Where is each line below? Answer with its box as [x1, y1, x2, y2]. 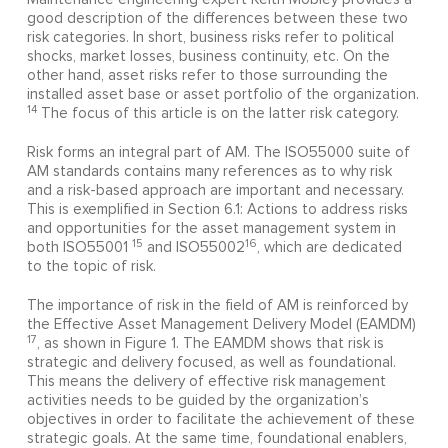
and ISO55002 [142, 240, 245, 256]
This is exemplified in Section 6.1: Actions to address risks [26, 202, 408, 218]
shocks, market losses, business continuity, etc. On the [26, 49, 390, 65]
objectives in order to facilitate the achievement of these [26, 412, 415, 428]
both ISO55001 [26, 240, 132, 256]
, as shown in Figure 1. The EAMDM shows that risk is [36, 336, 384, 352]
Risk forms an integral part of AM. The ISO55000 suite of [26, 145, 410, 161]
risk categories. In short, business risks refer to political [26, 30, 394, 46]
